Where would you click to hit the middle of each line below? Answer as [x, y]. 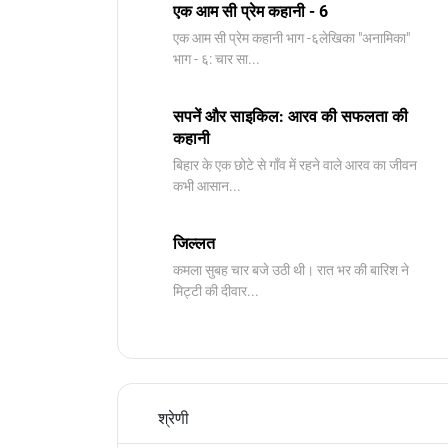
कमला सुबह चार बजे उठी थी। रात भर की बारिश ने [291, 270]
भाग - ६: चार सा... [216, 59]
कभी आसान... [207, 186]
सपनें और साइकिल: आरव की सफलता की [290, 116]
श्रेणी [173, 418]
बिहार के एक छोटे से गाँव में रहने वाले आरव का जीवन [295, 165]
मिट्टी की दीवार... [216, 291]
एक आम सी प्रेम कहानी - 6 [250, 11]
